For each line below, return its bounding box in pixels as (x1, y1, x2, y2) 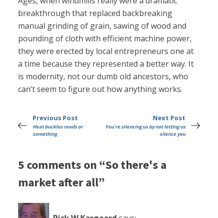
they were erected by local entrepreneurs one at (18, 46, 194, 57)
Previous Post (33, 113, 78, 123)
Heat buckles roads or (33, 124, 83, 130)
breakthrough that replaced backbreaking (18, 8, 173, 19)
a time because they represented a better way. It (18, 58, 194, 70)
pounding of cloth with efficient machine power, (18, 33, 192, 44)
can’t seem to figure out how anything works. (18, 84, 183, 95)
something (33, 131, 57, 138)
